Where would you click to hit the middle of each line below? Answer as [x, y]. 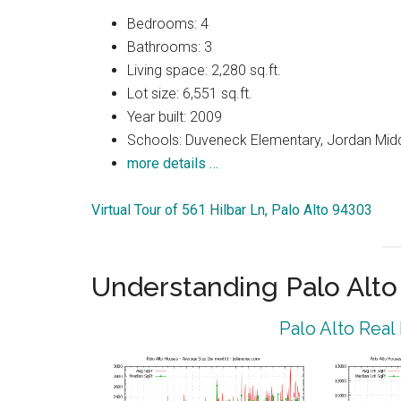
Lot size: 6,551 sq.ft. [190, 94]
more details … [173, 164]
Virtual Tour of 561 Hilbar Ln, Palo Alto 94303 [232, 210]
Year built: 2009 [175, 117]
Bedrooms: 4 [168, 24]
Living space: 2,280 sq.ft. [204, 71]
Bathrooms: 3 [170, 47]
